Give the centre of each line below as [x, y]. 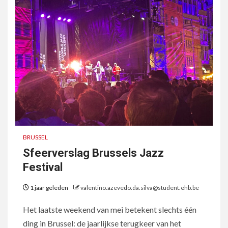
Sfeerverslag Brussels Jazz [93, 153]
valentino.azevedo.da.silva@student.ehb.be [140, 188]
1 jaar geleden [49, 188]
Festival [43, 167]
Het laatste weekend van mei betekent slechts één [110, 209]
